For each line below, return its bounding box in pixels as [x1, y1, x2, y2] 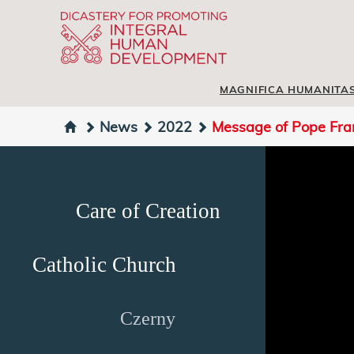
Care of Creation [75, 199, 220, 223]
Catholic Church [32, 253, 176, 277]
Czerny [120, 308, 175, 329]
